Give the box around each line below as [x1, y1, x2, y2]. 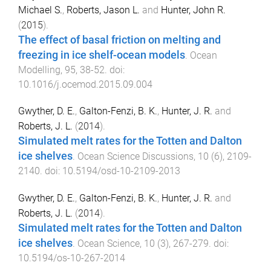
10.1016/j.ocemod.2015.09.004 [18, 78, 152, 90]
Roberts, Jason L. [67, 4, 140, 16]
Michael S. [18, 4, 62, 16]
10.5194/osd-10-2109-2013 [62, 165, 180, 177]
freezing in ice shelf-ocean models [18, 48, 185, 61]
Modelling [18, 64, 60, 76]
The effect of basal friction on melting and [18, 33, 221, 46]
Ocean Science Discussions [77, 151, 194, 163]
